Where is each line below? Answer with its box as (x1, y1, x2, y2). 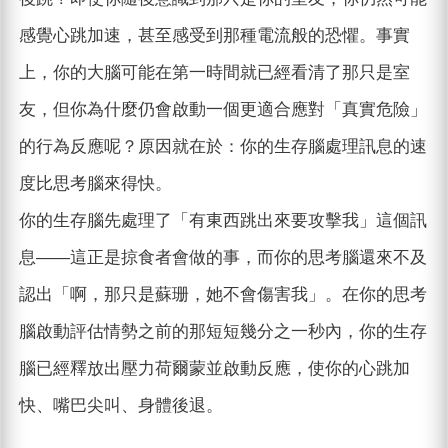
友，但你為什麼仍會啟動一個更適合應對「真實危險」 (18, 100, 427, 120)
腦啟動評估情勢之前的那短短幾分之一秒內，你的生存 (18, 322, 427, 342)
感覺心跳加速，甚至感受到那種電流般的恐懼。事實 (18, 26, 410, 46)
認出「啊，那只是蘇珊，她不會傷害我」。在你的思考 (18, 285, 427, 305)
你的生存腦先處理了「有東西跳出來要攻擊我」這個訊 (18, 211, 427, 231)
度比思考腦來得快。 (18, 174, 172, 194)
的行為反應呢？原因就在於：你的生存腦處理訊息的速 (18, 137, 427, 157)
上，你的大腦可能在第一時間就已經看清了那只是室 (18, 63, 410, 83)
